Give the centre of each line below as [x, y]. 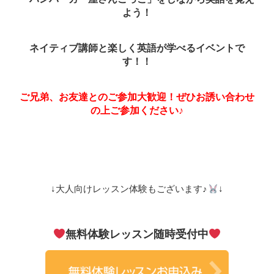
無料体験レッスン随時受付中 [137, 234]
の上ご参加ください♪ [137, 111]
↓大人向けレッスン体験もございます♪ [129, 189]
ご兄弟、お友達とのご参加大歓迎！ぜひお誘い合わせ [137, 97]
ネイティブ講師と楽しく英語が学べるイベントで [137, 48]
